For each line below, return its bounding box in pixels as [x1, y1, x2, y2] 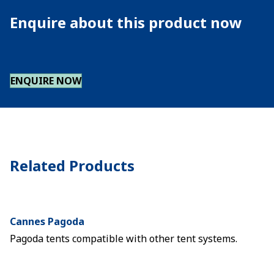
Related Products [10, 155, 135, 176]
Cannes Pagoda [10, 215, 84, 228]
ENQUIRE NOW [10, 74, 81, 87]
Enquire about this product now [10, 12, 242, 32]
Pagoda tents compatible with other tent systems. [10, 232, 237, 245]
